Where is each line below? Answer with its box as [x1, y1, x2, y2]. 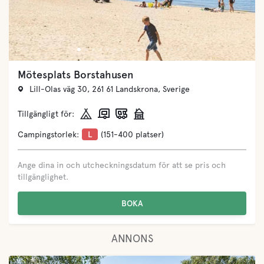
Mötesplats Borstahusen [18, 68, 133, 81]
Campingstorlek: [18, 130, 79, 139]
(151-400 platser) [101, 130, 164, 139]
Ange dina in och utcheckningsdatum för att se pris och [18, 160, 226, 170]
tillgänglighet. [18, 172, 68, 181]
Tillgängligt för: [18, 109, 74, 118]
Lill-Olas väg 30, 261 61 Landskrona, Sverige [29, 84, 190, 94]
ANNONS [111, 232, 153, 245]
